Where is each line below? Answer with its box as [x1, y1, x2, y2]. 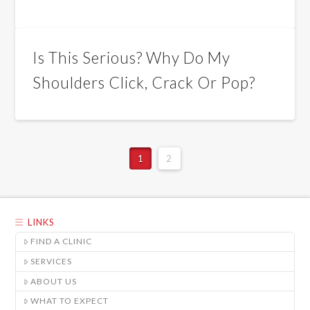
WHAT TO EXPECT [30, 295, 109, 307]
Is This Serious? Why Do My [33, 48, 231, 67]
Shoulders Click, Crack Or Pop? [33, 73, 256, 92]
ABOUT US [30, 275, 77, 286]
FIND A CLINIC [30, 236, 93, 247]
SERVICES [30, 256, 73, 266]
